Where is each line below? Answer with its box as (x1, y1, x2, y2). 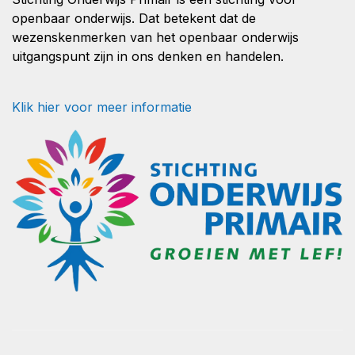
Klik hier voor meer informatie (12, 99, 192, 115)
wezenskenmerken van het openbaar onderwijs (12, 29, 299, 45)
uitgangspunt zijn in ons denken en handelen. (12, 48, 284, 64)
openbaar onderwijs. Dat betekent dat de (12, 10, 256, 26)
